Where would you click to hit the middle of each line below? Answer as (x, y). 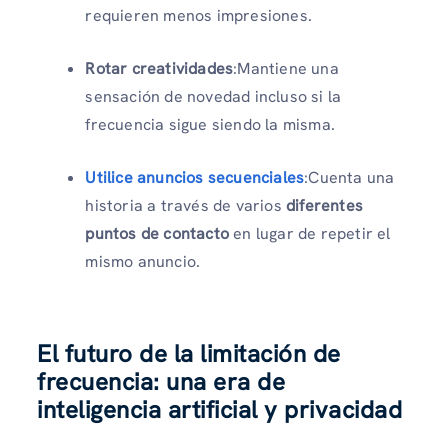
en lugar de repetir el (310, 233)
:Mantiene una (286, 68)
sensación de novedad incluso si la (213, 96)
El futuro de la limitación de (189, 353)
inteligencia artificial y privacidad (220, 409)
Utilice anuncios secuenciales (195, 177)
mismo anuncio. (143, 261)
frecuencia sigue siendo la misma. (210, 124)
